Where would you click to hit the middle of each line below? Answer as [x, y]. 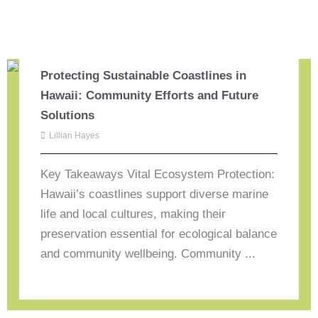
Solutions [68, 116]
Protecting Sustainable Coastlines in [144, 76]
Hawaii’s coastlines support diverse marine [155, 194]
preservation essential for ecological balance [159, 234]
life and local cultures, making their [133, 214]
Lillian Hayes [75, 136]
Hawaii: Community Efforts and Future [150, 96]
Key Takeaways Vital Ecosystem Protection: [158, 175]
